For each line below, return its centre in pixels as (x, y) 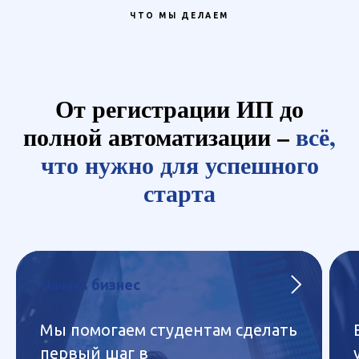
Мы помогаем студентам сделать (169, 330)
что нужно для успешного (179, 165)
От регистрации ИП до (179, 109)
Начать (64, 285)
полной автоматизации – (159, 137)
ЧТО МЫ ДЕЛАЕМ (179, 16)
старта (179, 193)
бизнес (114, 285)
